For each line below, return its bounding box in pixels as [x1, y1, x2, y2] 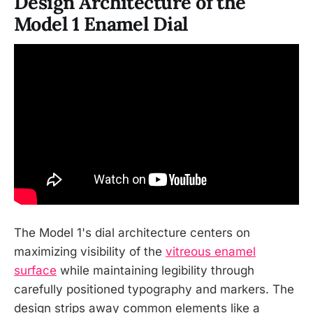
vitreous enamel [166, 245, 256, 259]
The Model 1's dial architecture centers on [14, 226, 250, 240]
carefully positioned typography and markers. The [14, 282, 294, 297]
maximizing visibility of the [14, 245, 166, 259]
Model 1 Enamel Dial [14, 11, 188, 36]
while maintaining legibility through [57, 263, 254, 278]
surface [14, 263, 57, 278]
